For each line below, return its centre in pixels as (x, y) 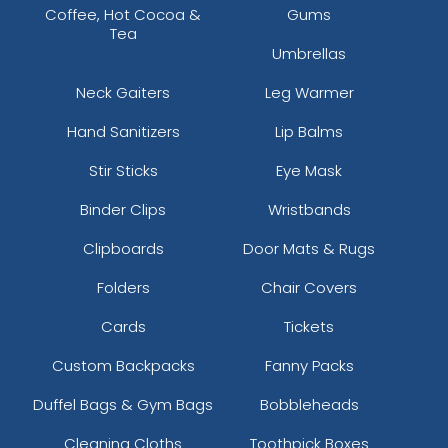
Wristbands (309, 209)
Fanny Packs (309, 365)
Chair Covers (309, 287)
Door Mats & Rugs (309, 248)
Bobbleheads (309, 404)
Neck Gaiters (123, 92)
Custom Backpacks (123, 365)
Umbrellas (309, 53)
